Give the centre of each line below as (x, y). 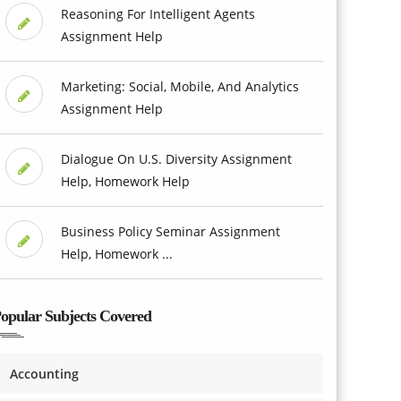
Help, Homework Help (125, 181)
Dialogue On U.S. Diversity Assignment (176, 158)
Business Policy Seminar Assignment (170, 231)
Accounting (44, 373)
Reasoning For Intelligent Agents (158, 13)
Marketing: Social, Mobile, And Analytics (179, 86)
